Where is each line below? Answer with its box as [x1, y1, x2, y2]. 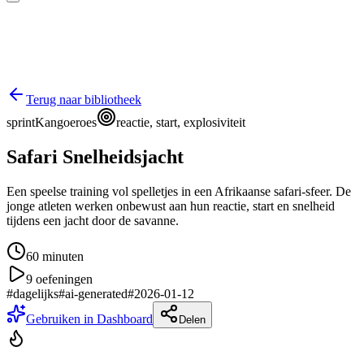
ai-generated [65, 286, 128, 301]
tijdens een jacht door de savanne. [6, 213, 179, 227]
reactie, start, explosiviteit [116, 115, 245, 129]
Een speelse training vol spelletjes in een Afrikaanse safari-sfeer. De [6, 184, 351, 198]
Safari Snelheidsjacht [6, 145, 184, 167]
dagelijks [13, 286, 58, 301]
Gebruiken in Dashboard [26, 311, 153, 326]
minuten [39, 249, 84, 263]
